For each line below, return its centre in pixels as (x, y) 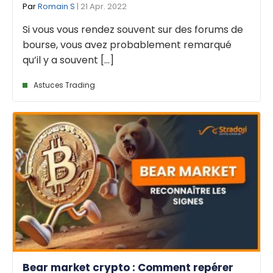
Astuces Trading (64, 85)
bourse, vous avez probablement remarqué (127, 45)
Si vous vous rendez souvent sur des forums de (133, 30)
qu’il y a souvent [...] (68, 60)
